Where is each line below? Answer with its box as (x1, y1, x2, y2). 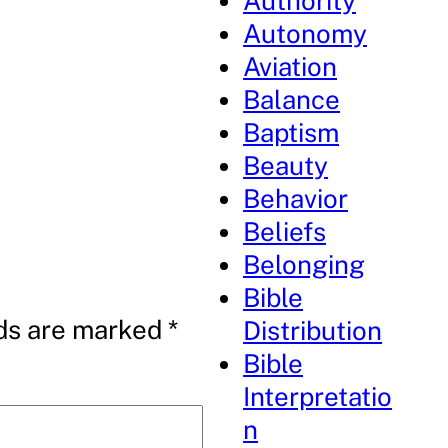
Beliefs (243, 216, 327, 247)
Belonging (243, 249, 366, 280)
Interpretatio (243, 381, 393, 412)
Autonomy (243, 18, 368, 49)
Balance (243, 84, 341, 115)
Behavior (243, 183, 349, 214)
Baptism (243, 117, 340, 148)
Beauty (243, 150, 329, 181)
